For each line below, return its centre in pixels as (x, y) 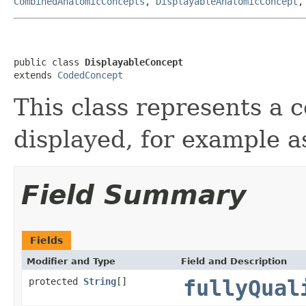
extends (36, 75)
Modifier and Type (71, 261)
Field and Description (234, 261)
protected (56, 281)
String (100, 281)
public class (49, 62)
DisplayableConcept (134, 62)
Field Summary (134, 195)
